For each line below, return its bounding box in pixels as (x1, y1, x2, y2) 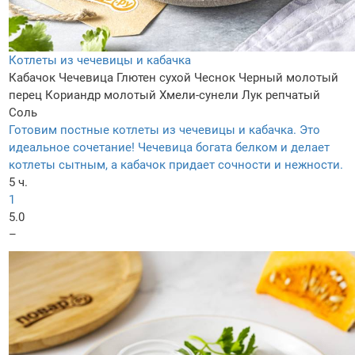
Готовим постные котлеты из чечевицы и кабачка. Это (9, 123, 320, 138)
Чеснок (194, 71, 235, 86)
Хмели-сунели (159, 88, 239, 103)
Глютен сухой (116, 71, 191, 86)
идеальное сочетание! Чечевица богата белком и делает (9, 140, 330, 155)
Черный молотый (239, 71, 338, 86)
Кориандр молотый (45, 88, 156, 103)
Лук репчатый (242, 88, 320, 103)
